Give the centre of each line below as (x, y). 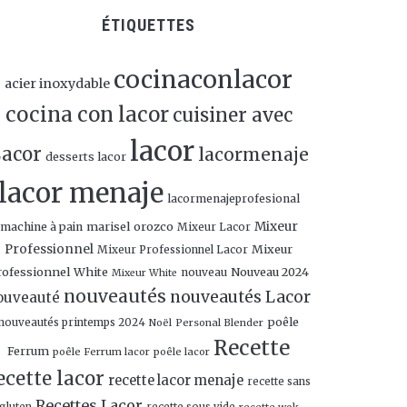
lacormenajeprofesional (233, 199)
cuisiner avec (232, 115)
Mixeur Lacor (213, 227)
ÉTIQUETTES (149, 25)
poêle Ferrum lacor (101, 352)
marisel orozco (129, 226)
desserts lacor (85, 157)
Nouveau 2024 (270, 272)
